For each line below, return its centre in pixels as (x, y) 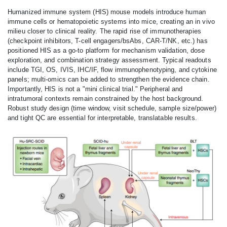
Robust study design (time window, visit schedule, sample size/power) (112, 108)
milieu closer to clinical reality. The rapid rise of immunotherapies (104, 31)
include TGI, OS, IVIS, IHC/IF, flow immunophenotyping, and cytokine (112, 69)
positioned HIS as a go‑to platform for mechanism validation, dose (106, 50)
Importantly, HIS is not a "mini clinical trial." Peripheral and (95, 89)
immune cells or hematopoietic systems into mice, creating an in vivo (111, 21)
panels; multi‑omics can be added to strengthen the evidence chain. (109, 79)
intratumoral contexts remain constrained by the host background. (106, 98)
